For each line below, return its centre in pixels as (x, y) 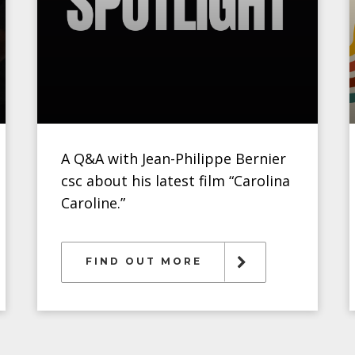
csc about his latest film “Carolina (176, 181)
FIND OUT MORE (144, 261)
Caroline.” (94, 203)
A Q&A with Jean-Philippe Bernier (174, 158)
